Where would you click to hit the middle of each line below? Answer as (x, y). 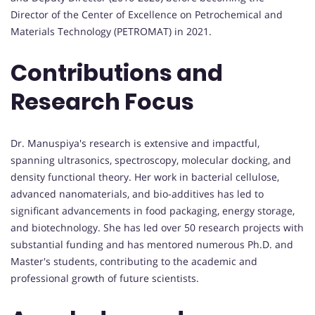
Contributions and (117, 73)
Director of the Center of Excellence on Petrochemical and (147, 14)
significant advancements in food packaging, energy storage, (153, 210)
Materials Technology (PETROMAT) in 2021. (111, 31)
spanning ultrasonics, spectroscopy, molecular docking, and (151, 160)
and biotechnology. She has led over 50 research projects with (157, 227)
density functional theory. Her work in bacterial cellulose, (145, 176)
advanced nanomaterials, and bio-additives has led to (137, 193)
